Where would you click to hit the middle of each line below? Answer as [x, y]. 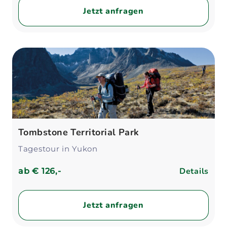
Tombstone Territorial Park [79, 132]
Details [194, 171]
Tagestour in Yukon [58, 149]
